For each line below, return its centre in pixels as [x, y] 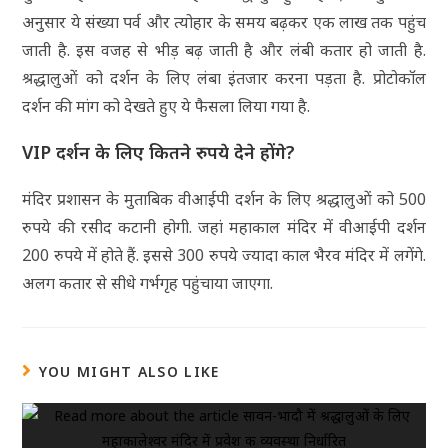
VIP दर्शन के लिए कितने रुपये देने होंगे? [159, 151]
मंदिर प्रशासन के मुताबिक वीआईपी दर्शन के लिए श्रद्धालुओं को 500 [224, 198]
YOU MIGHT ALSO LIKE [129, 371]
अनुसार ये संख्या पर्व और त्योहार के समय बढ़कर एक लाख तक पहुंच [224, 21]
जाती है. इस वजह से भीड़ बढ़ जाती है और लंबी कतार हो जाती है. [224, 49]
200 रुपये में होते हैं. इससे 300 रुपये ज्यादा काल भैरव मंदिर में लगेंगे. [224, 254]
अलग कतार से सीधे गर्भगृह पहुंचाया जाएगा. [148, 282]
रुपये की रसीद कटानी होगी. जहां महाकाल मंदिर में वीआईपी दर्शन [224, 226]
